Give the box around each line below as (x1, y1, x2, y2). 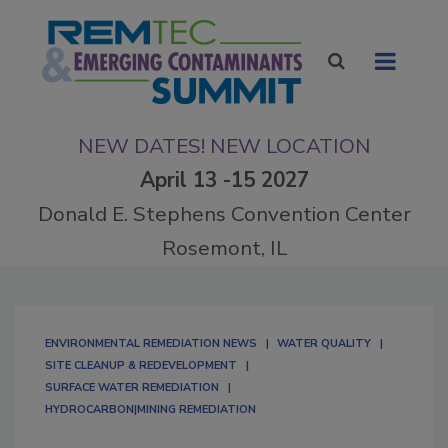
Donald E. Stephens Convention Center (37, 199, 411, 228)
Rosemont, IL (161, 233, 287, 262)
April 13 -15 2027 (139, 165, 309, 194)
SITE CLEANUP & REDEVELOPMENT (45, 357, 237, 373)
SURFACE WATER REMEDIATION (45, 379, 219, 395)
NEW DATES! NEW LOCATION (77, 131, 371, 160)
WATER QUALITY (277, 335, 371, 351)
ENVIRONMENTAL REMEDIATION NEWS (45, 335, 257, 351)
